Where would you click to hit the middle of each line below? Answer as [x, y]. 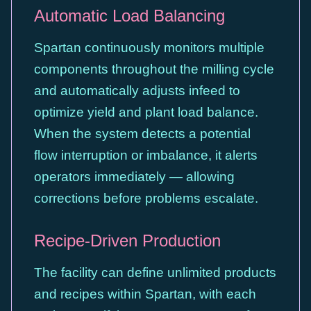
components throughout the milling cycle [154, 69]
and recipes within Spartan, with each [145, 294]
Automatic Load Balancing [129, 16]
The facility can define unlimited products [155, 272]
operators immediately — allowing [134, 177]
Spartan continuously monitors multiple [149, 48]
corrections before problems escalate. [146, 198]
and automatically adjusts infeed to [137, 91]
